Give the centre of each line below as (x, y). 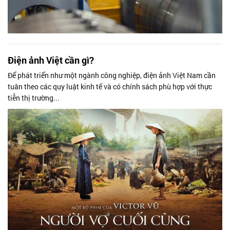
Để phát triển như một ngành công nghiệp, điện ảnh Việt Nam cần (112, 75)
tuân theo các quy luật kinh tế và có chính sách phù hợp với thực (110, 86)
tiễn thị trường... (34, 98)
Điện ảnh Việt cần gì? (51, 60)
